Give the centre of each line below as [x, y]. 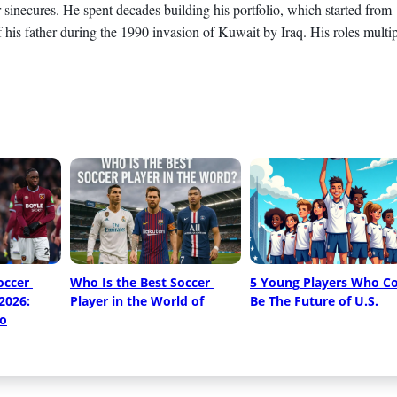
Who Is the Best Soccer [140, 282]
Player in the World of [136, 300]
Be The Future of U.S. [314, 300]
